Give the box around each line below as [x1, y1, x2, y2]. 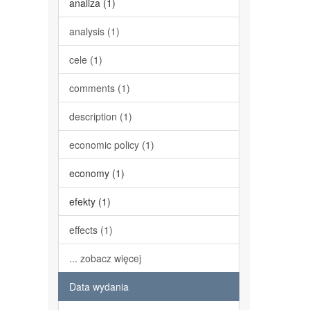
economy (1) [69, 166, 125, 180]
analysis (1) [69, 24, 120, 38]
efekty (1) [69, 194, 111, 208]
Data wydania [69, 280, 129, 293]
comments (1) [69, 81, 130, 95]
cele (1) [69, 53, 102, 66]
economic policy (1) [69, 138, 154, 152]
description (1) [69, 109, 132, 123]
